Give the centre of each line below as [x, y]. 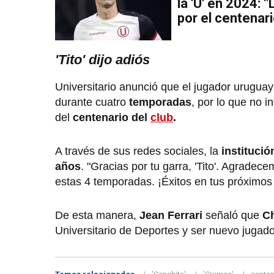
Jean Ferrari [172, 216]
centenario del [112, 118]
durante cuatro [92, 102]
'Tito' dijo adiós [102, 60]
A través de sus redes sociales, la [138, 151]
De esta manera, [97, 216]
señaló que [232, 216]
